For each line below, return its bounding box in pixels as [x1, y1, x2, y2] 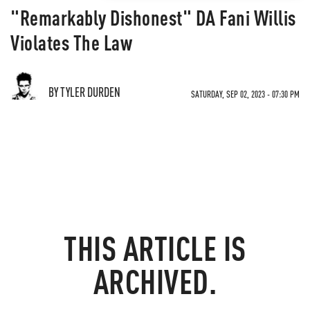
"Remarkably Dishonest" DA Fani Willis [10, 4, 296, 30]
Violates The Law [10, 29, 132, 55]
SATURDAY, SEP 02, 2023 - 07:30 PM [191, 88, 300, 100]
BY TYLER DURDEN [48, 84, 120, 100]
